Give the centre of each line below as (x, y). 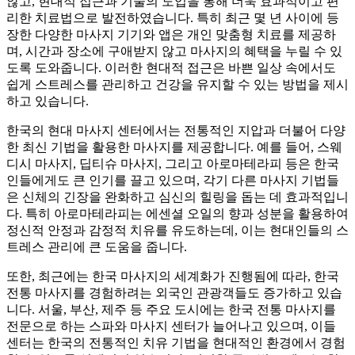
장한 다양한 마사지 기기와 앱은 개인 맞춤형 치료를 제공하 (171, 34)
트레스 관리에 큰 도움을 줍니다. (97, 246)
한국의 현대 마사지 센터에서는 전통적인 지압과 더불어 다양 (176, 130)
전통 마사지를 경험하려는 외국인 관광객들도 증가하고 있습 (174, 292)
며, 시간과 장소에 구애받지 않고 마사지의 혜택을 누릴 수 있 (174, 51)
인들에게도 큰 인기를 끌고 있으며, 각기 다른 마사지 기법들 (173, 180)
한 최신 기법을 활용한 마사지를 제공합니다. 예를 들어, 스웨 (174, 147)
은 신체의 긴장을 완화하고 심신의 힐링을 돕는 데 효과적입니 (177, 197)
